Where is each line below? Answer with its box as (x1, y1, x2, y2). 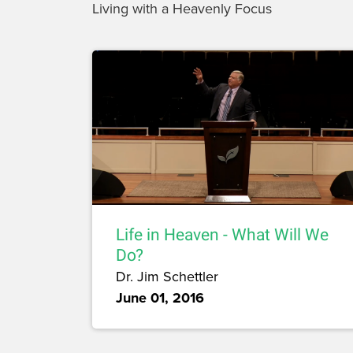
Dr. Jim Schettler (116, 266, 218, 286)
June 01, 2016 (116, 287, 204, 308)
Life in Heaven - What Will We (116, 225, 329, 244)
